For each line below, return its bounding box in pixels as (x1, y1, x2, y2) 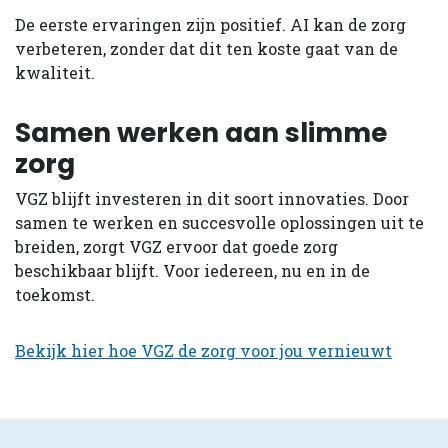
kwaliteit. (15, 61, 95, 83)
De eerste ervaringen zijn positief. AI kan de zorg (15, 13, 406, 35)
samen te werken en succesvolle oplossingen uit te (15, 211, 424, 233)
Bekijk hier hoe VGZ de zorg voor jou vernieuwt (15, 339, 392, 361)
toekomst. (15, 283, 95, 305)
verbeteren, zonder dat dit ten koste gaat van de (15, 37, 398, 59)
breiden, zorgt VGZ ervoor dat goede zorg (15, 235, 338, 257)
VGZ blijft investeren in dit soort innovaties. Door (15, 187, 409, 209)
